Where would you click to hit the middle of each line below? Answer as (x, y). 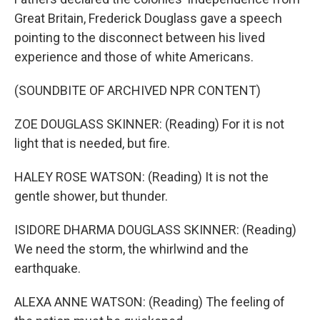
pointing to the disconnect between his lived (140, 37)
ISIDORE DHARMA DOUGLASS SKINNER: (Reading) (155, 230)
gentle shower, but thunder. (91, 196)
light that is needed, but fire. (92, 143)
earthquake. (47, 268)
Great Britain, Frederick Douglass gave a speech (148, 18)
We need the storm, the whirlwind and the (131, 249)
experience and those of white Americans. (134, 57)
